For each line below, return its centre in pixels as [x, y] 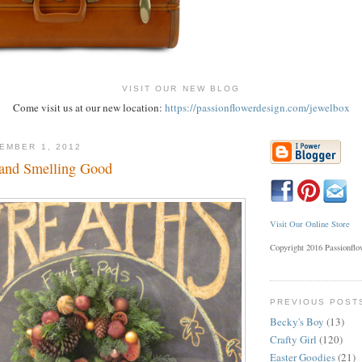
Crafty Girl [293, 339]
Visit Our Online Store [310, 223]
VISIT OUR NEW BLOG [181, 88]
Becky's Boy [297, 321]
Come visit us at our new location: [88, 108]
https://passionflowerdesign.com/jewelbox [257, 108]
